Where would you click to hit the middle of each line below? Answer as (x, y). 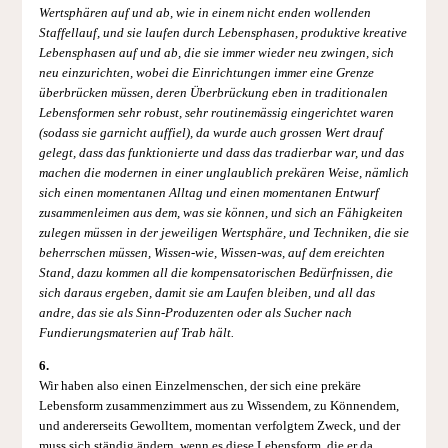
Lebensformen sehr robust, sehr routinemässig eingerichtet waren (216, 112)
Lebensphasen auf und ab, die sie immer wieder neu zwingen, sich (216, 52)
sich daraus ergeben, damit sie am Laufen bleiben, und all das (206, 292)
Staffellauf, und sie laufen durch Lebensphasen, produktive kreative (222, 32)
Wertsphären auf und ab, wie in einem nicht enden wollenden (204, 12)
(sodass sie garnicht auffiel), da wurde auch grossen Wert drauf (210, 132)
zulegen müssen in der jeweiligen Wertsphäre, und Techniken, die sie (223, 232)
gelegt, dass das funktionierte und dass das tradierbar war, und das (221, 152)
